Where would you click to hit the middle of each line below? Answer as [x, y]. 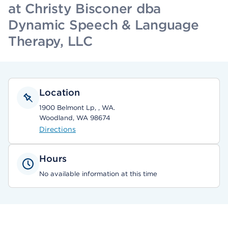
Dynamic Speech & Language [104, 25]
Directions [58, 129]
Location [60, 92]
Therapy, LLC [50, 41]
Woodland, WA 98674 [75, 118]
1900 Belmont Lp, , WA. [77, 108]
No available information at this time [98, 174]
